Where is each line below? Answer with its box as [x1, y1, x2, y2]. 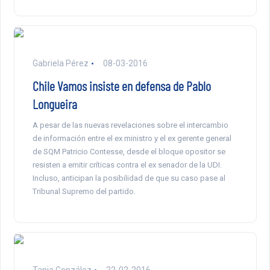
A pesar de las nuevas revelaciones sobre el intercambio [32, 121, 228, 130]
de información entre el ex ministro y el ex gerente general [32, 134, 231, 143]
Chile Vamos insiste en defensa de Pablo [32, 78, 211, 94]
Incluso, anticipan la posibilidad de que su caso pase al [32, 174, 225, 183]
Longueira [32, 96, 77, 112]
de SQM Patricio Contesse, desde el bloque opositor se [32, 147, 225, 157]
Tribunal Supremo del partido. [32, 187, 136, 196]
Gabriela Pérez [32, 58, 89, 69]
